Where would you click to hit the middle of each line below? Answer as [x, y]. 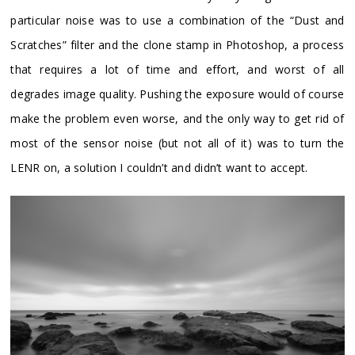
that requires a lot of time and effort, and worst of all [177, 69]
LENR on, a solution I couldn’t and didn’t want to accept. [159, 167]
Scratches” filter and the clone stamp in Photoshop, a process [177, 44]
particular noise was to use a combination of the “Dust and [177, 20]
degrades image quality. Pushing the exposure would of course [177, 94]
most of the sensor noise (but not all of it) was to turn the [177, 143]
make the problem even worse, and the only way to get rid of [177, 118]
